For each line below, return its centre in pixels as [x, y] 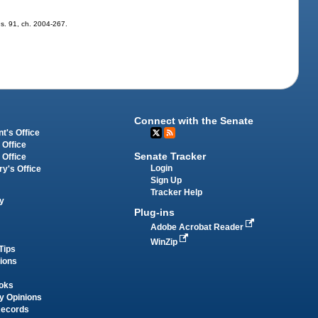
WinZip [165, 242]
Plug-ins [155, 213]
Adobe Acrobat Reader [198, 227]
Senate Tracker [170, 157]
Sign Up [166, 181]
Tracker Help [177, 193]
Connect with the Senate [194, 120]
